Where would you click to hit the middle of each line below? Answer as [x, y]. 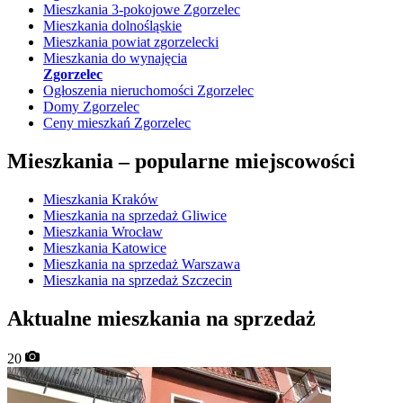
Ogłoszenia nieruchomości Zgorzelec [148, 91]
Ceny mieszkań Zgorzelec [117, 123]
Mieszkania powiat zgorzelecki [131, 42]
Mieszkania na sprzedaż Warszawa [142, 264]
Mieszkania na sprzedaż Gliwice [135, 216]
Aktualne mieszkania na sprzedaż [161, 319]
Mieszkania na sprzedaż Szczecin [138, 281]
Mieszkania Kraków [101, 200]
